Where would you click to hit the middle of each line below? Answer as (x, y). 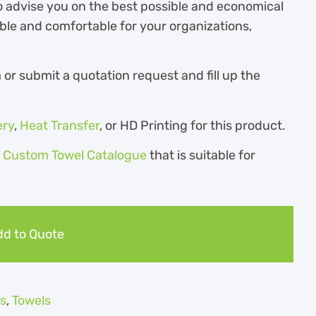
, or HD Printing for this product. (193, 125)
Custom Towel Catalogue (75, 155)
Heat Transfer (60, 125)
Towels (31, 301)
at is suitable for (209, 155)
